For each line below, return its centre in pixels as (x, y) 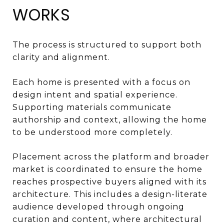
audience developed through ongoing (98, 207)
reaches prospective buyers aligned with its (109, 182)
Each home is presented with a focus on (101, 82)
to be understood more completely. (92, 132)
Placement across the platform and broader (111, 157)
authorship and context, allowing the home (110, 119)
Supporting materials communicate (92, 107)
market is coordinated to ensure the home (107, 169)
